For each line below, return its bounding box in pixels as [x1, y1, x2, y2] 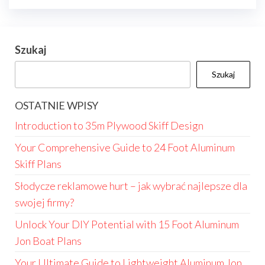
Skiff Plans [15, 157, 62, 170]
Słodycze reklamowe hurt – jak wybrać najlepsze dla [15, 179, 247, 192]
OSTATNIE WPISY [15, 99, 98, 112]
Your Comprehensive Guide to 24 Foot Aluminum [15, 141, 235, 154]
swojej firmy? [15, 196, 74, 209]
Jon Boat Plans [15, 234, 82, 247]
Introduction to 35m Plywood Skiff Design [15, 119, 203, 132]
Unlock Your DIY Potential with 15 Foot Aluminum [15, 218, 239, 231]
